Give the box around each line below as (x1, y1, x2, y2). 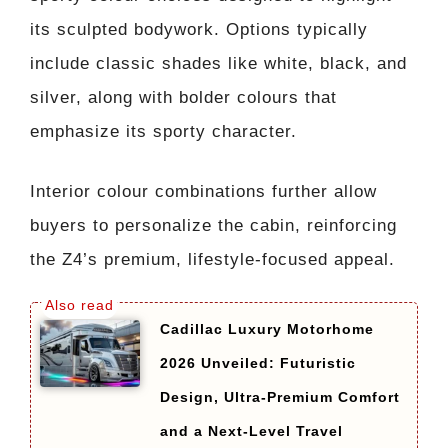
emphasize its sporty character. (30, 122, 297, 142)
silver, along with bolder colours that (30, 88, 337, 108)
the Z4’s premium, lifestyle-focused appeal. (30, 249, 395, 269)
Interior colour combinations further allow (30, 181, 377, 201)
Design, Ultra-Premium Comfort (160, 389, 400, 406)
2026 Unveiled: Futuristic (160, 355, 356, 372)
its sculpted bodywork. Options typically (30, 20, 368, 40)
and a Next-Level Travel (160, 423, 343, 440)
